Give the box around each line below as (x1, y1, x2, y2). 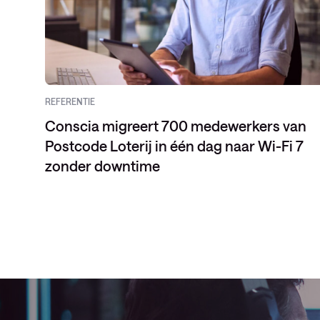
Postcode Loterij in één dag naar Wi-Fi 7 (45, 137, 304, 154)
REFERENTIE (45, 96, 95, 106)
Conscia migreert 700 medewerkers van (45, 117, 306, 134)
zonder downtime (45, 157, 160, 174)
